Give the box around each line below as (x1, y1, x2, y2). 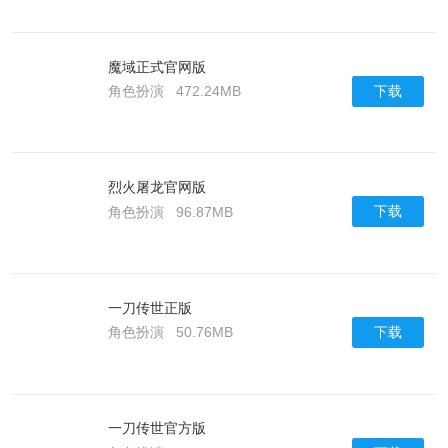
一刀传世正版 (107, 299, 192, 316)
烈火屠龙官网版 (107, 179, 206, 196)
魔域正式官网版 (107, 58, 206, 75)
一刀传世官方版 (107, 420, 206, 437)
